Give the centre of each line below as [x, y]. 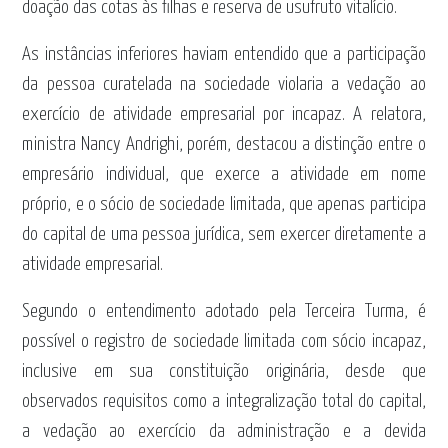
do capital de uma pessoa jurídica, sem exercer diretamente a [224, 235]
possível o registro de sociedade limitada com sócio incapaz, [224, 342]
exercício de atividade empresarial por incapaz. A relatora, [224, 115]
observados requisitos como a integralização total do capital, [224, 402]
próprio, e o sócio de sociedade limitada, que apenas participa [224, 205]
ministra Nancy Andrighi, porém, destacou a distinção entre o [224, 145]
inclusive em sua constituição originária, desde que [224, 372]
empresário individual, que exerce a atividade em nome [224, 175]
